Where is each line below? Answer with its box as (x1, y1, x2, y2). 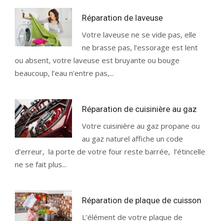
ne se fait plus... (15, 159, 67, 169)
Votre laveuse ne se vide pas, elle (82, 30, 197, 39)
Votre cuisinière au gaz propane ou (82, 121, 200, 131)
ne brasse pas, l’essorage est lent (82, 42, 198, 52)
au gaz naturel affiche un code (82, 134, 184, 144)
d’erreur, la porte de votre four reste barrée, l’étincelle (15, 147, 205, 156)
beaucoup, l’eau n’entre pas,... (15, 68, 114, 78)
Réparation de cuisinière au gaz (82, 104, 197, 114)
